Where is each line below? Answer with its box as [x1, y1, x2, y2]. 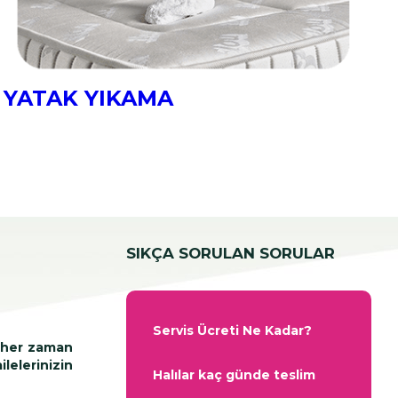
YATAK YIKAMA [3, 84, 173, 111]
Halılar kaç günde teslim [153, 367, 315, 384]
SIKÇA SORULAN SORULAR [126, 244, 335, 263]
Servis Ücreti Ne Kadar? [153, 322, 312, 339]
